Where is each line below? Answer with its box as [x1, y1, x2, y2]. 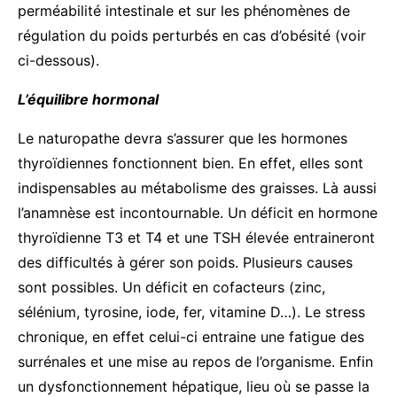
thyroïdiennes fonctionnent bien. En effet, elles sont [18, 153, 363, 172]
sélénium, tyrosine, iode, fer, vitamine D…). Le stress [18, 302, 365, 321]
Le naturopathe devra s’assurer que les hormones [18, 128, 347, 147]
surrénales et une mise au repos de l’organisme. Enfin [18, 352, 373, 370]
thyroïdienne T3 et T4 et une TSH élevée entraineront [18, 228, 375, 246]
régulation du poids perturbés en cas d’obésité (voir [18, 26, 366, 44]
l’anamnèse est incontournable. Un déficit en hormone [18, 203, 378, 222]
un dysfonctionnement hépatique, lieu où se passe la [18, 377, 370, 395]
